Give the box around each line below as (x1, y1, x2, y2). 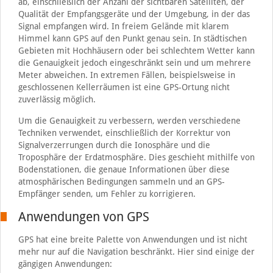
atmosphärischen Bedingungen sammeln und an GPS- (18, 177, 225, 186)
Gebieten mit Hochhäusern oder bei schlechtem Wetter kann (18, 46, 255, 55)
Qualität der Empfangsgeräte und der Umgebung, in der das (18, 9, 250, 19)
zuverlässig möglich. (18, 94, 96, 104)
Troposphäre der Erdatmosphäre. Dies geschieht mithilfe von (18, 152, 255, 162)
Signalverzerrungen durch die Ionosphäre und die (18, 140, 210, 150)
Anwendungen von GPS (18, 209, 149, 224)
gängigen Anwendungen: (18, 259, 112, 269)
